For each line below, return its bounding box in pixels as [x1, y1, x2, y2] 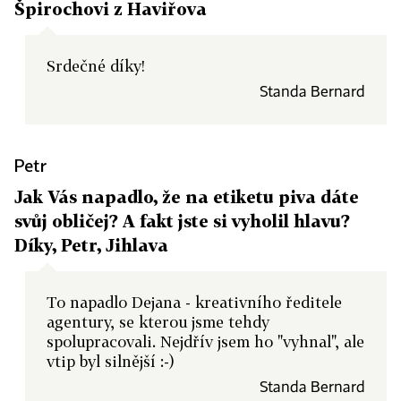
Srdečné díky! [47, 56, 145, 75]
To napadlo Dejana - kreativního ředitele [47, 293, 342, 311]
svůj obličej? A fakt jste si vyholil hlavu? [14, 210, 350, 231]
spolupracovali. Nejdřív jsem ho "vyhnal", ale [47, 332, 364, 351]
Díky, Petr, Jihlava [14, 235, 168, 255]
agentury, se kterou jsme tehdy [47, 312, 269, 331]
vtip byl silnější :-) [47, 352, 175, 371]
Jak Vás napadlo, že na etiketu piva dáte [14, 186, 359, 207]
